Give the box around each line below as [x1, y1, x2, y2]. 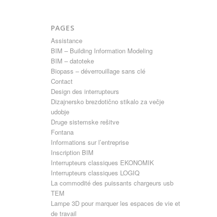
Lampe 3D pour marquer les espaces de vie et [51, 199, 181, 208]
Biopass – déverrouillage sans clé [51, 66, 146, 76]
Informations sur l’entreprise [51, 138, 129, 147]
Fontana [51, 127, 74, 137]
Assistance [51, 36, 83, 45]
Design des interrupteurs [51, 87, 120, 96]
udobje [51, 107, 70, 116]
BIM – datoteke [51, 56, 94, 65]
